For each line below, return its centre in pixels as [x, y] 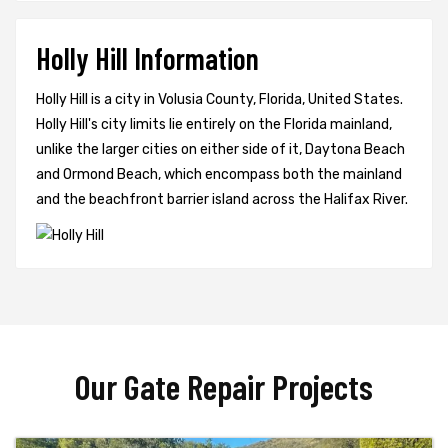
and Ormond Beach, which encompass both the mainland [219, 175]
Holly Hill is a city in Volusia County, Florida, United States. [219, 100]
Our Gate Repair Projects [224, 386]
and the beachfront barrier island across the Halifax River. [222, 200]
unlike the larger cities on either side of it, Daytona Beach [220, 150]
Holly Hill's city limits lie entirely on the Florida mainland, [214, 125]
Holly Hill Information [147, 58]
